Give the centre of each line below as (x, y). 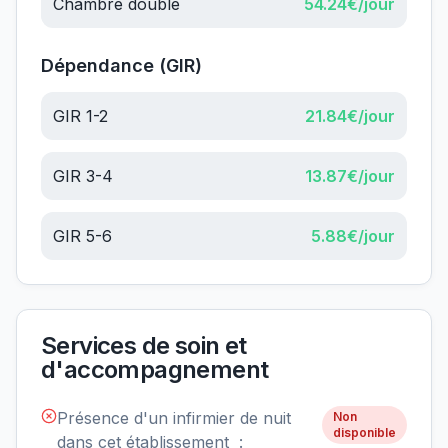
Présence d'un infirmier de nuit (174, 418)
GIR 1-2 (80, 116)
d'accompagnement (155, 370)
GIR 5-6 (82, 236)
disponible (364, 433)
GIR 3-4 (83, 176)
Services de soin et (144, 346)
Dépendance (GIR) (121, 66)
